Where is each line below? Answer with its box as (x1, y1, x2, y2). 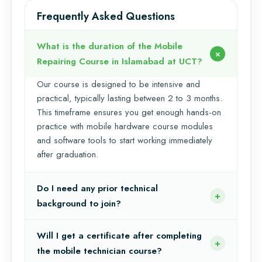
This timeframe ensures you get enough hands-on (37, 105, 221, 119)
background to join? (37, 196, 121, 210)
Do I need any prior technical (37, 181, 158, 195)
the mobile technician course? (37, 244, 162, 257)
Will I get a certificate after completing (37, 229, 202, 242)
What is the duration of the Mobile (37, 39, 182, 53)
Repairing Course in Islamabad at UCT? (37, 54, 202, 68)
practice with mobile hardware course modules (37, 119, 213, 133)
